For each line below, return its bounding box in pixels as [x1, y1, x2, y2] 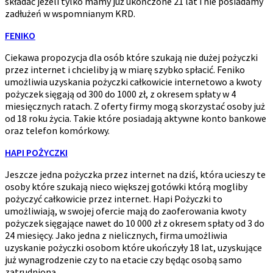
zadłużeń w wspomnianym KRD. [5, 7, 135, 20]
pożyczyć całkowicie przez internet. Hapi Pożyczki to [5, 193, 222, 205]
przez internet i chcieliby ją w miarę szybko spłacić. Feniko [5, 63, 245, 76]
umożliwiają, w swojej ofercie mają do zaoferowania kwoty [5, 205, 246, 218]
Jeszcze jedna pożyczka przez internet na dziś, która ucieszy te [5, 168, 266, 181]
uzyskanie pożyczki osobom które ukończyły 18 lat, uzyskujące [5, 241, 262, 254]
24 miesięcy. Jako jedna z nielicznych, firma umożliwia [5, 229, 227, 242]
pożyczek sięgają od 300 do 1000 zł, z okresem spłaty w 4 [5, 88, 236, 101]
